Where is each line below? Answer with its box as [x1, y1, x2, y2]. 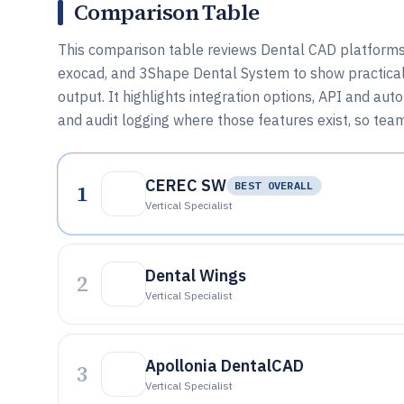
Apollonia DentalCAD [145, 355, 304, 376]
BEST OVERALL [234, 179, 314, 192]
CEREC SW [145, 175, 226, 196]
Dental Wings [145, 265, 246, 286]
